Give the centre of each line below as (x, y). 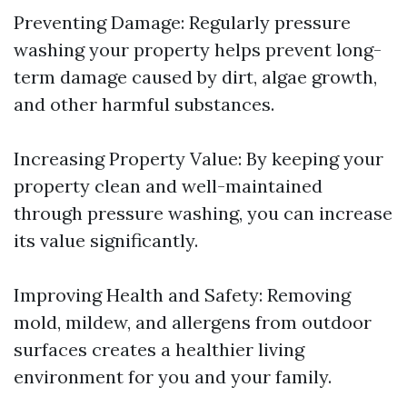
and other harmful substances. (144, 104)
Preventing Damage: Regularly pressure (182, 22)
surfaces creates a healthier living (159, 349)
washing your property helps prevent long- (198, 50)
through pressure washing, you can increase (203, 213)
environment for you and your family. (173, 377)
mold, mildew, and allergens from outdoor (193, 322)
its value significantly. (106, 240)
